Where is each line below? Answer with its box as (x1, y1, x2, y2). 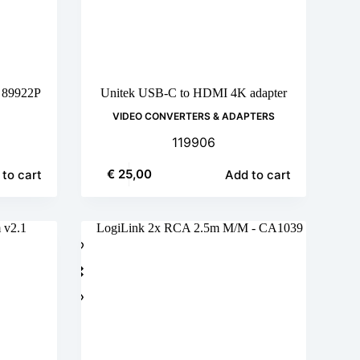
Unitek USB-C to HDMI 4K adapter (100, 85, 287, 100)
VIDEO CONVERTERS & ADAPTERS (112, 109, 275, 122)
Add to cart (224, 166, 291, 182)
